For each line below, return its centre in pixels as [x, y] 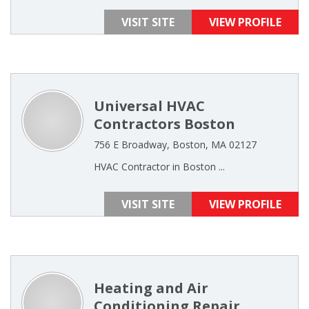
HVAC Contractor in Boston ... [159, 167]
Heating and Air [151, 288]
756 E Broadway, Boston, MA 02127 [175, 144]
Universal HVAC [149, 106]
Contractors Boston [165, 124]
